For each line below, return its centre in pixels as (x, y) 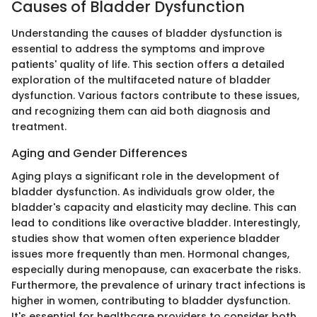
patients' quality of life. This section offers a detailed (148, 65)
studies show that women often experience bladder (146, 238)
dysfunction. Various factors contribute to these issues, (155, 96)
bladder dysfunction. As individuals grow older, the (143, 191)
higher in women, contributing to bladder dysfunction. (151, 300)
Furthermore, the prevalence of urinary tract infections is (158, 285)
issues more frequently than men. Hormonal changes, (150, 254)
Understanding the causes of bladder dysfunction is (147, 34)
